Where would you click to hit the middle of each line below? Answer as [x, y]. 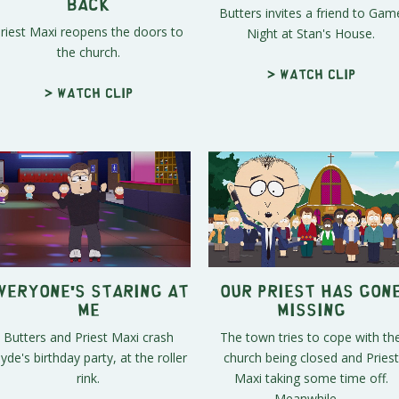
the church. [88, 53]
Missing [311, 308]
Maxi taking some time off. [311, 378]
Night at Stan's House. [311, 34]
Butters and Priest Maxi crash [88, 337]
